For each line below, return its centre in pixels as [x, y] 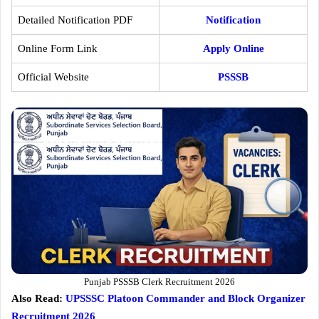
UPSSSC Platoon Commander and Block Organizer [185, 298]
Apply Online [233, 48]
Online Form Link [57, 48]
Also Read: [38, 298]
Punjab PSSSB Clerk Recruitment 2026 [159, 282]
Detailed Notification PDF [75, 20]
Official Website [53, 77]
